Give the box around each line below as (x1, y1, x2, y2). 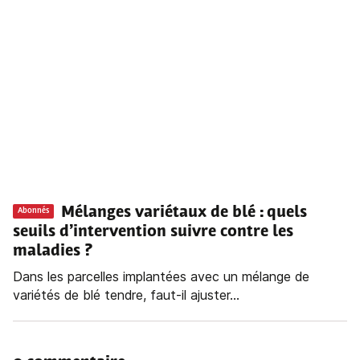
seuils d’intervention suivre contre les (13, 224, 293, 241)
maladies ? (13, 243, 92, 260)
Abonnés (18, 206, 49, 215)
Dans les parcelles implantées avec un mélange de (13, 268, 309, 285)
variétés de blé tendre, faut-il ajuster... (13, 287, 239, 304)
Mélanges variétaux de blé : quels (61, 205, 307, 222)
